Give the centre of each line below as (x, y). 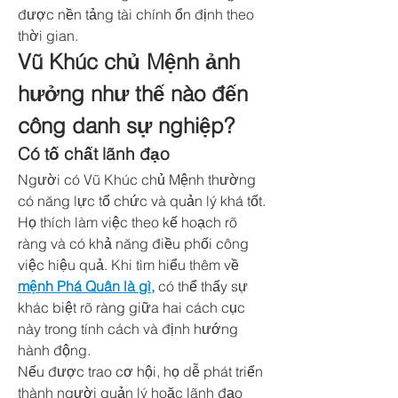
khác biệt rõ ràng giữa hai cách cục (131, 307)
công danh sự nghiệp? (126, 126)
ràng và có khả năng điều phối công (133, 243)
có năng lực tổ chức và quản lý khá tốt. (142, 201)
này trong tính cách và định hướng (128, 329)
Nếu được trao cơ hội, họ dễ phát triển (140, 371)
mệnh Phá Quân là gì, (86, 286)
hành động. (54, 350)
